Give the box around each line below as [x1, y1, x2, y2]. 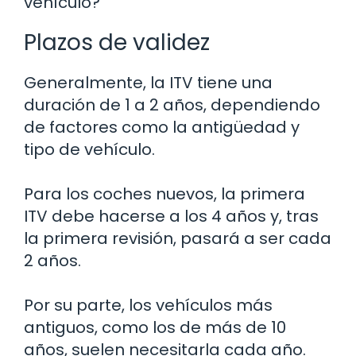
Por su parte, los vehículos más [24, 293, 273, 316]
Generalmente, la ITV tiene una [24, 71, 273, 94]
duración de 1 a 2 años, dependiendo [24, 93, 320, 116]
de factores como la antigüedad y [24, 115, 300, 138]
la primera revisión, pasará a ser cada [24, 226, 331, 250]
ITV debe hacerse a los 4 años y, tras [24, 204, 319, 227]
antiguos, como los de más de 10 [24, 315, 286, 339]
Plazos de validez [24, 26, 210, 58]
